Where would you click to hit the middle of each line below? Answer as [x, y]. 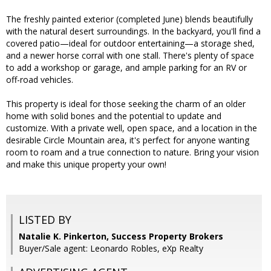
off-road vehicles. [40, 80]
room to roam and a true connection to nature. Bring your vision [132, 152]
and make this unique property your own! [86, 165]
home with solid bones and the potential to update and [114, 116]
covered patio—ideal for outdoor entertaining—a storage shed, [130, 44]
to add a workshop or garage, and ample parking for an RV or [126, 68]
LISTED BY [45, 220]
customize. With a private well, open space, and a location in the [132, 128]
